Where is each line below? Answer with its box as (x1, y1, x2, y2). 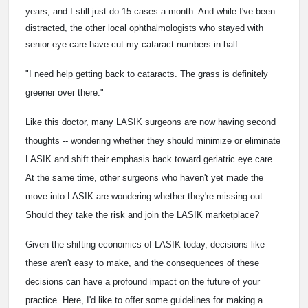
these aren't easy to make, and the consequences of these (25, 258, 259, 269)
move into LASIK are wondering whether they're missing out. (25, 191, 265, 202)
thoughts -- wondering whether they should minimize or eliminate (25, 135, 280, 146)
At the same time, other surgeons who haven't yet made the (25, 173, 263, 184)
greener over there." (25, 87, 104, 98)
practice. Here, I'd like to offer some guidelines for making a (25, 295, 263, 306)
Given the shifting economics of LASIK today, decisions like (25, 239, 265, 250)
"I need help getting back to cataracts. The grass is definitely (25, 69, 268, 80)
